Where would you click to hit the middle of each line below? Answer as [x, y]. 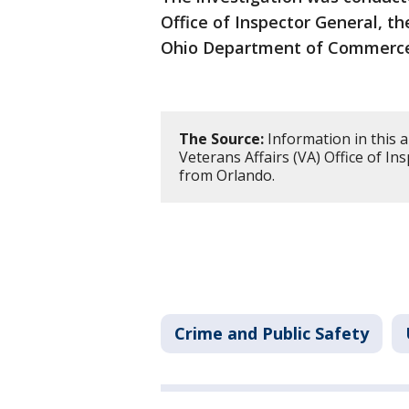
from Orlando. [227, 176]
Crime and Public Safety [272, 334]
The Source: [221, 139]
